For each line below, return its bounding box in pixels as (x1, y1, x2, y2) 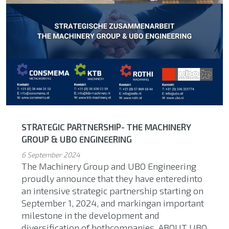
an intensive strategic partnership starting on (21, 185, 203, 196)
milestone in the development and (21, 209, 159, 221)
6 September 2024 (21, 150, 80, 159)
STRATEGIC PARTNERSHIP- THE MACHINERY (21, 121, 191, 132)
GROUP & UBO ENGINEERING (21, 133, 132, 144)
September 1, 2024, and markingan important (21, 197, 204, 209)
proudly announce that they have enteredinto (21, 172, 202, 184)
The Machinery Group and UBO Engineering (21, 160, 196, 172)
